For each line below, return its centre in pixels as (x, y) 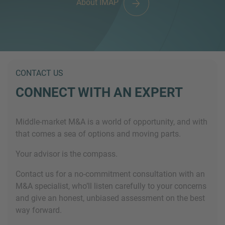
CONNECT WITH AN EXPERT (99, 92)
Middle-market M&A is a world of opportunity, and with (111, 122)
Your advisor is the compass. (67, 154)
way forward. (39, 210)
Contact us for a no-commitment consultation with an (110, 174)
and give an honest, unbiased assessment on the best (110, 198)
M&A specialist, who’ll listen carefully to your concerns (111, 186)
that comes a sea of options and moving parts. (98, 134)
